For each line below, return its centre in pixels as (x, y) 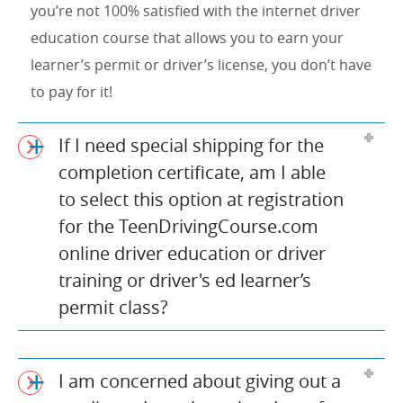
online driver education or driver (192, 253)
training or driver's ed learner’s (185, 280)
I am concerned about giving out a (200, 381)
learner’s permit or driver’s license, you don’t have (201, 64)
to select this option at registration (201, 199)
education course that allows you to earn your (187, 37)
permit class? (113, 307)
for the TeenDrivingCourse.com (188, 226)
